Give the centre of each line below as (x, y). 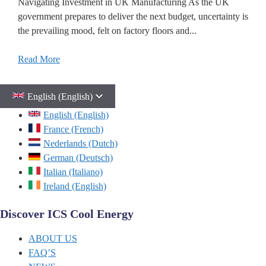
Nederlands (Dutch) (80, 144)
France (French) (73, 129)
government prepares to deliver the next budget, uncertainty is (133, 17)
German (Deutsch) (78, 158)
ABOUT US (53, 239)
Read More (39, 59)
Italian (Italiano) (73, 172)
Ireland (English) (75, 186)
